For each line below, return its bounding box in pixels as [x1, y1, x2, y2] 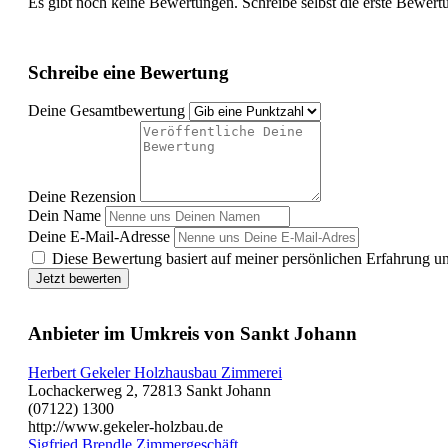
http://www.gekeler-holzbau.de [28, 417, 223, 435]
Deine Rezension [28, 188, 136, 206]
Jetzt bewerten [36, 271, 121, 287]
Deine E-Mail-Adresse [28, 228, 170, 246]
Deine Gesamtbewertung [28, 102, 185, 120]
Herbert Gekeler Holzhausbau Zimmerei [28, 363, 282, 381]
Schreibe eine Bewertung [28, 61, 229, 83]
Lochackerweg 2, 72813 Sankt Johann [28, 381, 271, 399]
